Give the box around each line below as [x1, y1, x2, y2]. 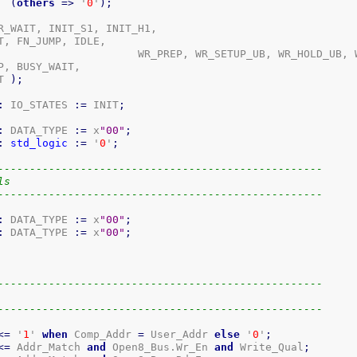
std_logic [10, 136, 69, 149]
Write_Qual [233, 340, 304, 353]
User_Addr [144, 328, 215, 340]
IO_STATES [4, 98, 75, 111]
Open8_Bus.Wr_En [106, 340, 215, 353]
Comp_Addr [68, 328, 139, 340]
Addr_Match [10, 340, 88, 353]
